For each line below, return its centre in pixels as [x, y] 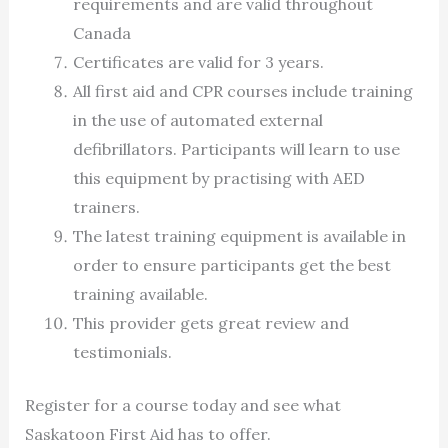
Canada [101, 32]
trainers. [106, 206]
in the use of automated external [197, 119]
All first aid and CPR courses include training [242, 90]
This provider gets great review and [210, 322]
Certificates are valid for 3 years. [198, 61]
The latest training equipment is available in [239, 235]
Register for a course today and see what [182, 404]
